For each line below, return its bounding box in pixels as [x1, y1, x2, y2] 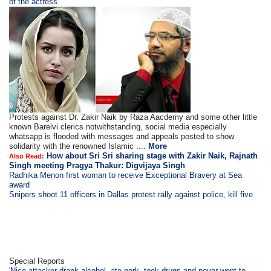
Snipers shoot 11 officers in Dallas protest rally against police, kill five [9, 190, 253, 199]
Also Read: [9, 152, 45, 160]
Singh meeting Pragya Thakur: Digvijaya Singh [9, 161, 186, 170]
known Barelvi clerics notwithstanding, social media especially [9, 122, 227, 131]
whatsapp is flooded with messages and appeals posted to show [9, 132, 235, 141]
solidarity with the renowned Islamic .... [9, 142, 149, 151]
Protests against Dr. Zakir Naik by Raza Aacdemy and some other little [9, 113, 258, 122]
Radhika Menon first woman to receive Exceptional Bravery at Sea [9, 171, 243, 180]
